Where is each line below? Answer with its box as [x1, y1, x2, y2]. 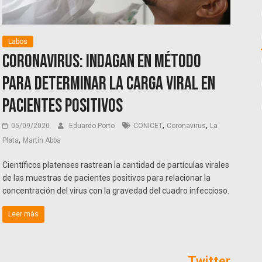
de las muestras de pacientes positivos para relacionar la [2, 173, 211, 183]
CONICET [133, 122, 163, 130]
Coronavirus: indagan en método [2, 50, 202, 74]
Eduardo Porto [69, 122, 117, 130]
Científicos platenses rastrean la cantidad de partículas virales [2, 160, 230, 170]
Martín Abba [23, 136, 61, 145]
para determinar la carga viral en [2, 73, 216, 96]
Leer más [8, 210, 39, 219]
